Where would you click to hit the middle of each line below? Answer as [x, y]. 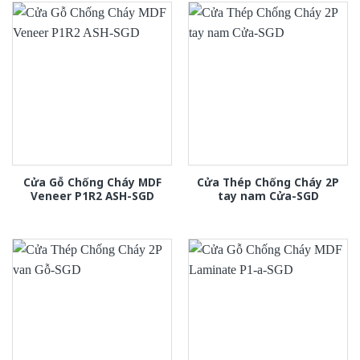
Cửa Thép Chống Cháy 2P [268, 182]
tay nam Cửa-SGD [268, 196]
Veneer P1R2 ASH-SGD [92, 196]
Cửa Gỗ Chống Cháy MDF [92, 182]
